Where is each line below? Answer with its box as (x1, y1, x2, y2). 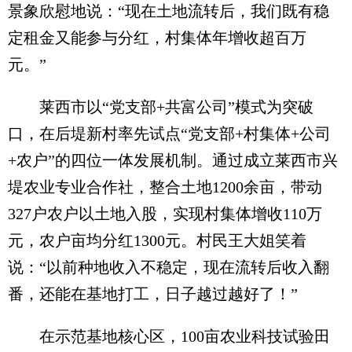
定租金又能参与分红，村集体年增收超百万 (8, 29, 306, 47)
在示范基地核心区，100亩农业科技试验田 (8, 328, 330, 346)
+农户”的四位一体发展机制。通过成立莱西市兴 (8, 152, 338, 170)
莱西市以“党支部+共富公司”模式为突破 (8, 98, 313, 116)
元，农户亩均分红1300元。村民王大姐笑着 (8, 232, 306, 250)
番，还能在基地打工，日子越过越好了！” (8, 285, 298, 303)
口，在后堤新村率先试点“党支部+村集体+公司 (8, 125, 331, 143)
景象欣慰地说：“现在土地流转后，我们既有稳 (8, 2, 329, 20)
